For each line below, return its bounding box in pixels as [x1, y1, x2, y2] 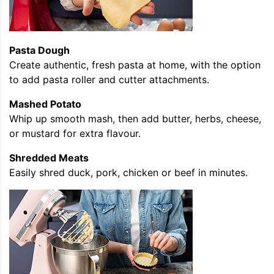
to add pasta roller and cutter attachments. [9, 73, 209, 86]
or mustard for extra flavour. [9, 127, 141, 140]
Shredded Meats [9, 152, 89, 165]
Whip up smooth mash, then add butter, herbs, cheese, [9, 113, 261, 125]
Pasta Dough [9, 44, 70, 57]
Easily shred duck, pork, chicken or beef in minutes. [9, 166, 248, 179]
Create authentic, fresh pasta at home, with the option [9, 59, 261, 72]
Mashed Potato [9, 98, 81, 111]
